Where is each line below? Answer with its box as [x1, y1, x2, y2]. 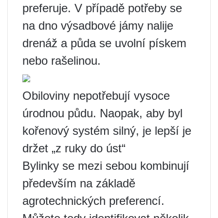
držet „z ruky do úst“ [22, 141, 126, 155]
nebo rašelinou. [22, 54, 101, 67]
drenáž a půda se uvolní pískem [22, 36, 186, 50]
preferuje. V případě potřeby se [22, 1, 182, 15]
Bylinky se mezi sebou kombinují [22, 159, 189, 172]
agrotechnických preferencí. [22, 194, 164, 207]
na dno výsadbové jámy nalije [22, 18, 173, 32]
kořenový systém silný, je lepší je [22, 124, 191, 137]
